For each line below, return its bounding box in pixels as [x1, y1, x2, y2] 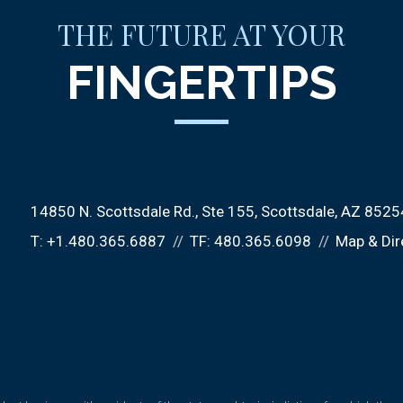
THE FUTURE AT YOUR [58, 15, 345, 53]
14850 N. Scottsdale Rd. [31, 202, 195, 220]
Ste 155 [201, 202, 255, 220]
